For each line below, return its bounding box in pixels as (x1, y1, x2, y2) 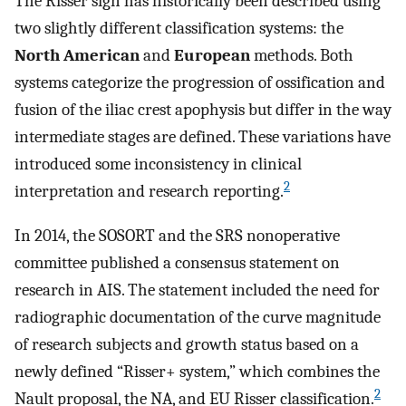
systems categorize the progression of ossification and (14, 72, 385, 93)
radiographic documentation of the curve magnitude (14, 306, 381, 327)
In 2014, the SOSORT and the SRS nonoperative (14, 225, 340, 246)
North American (14, 45, 140, 66)
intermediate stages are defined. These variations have (14, 127, 391, 148)
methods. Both (250, 45, 353, 66)
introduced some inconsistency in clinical (14, 154, 302, 175)
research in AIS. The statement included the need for (14, 279, 380, 300)
